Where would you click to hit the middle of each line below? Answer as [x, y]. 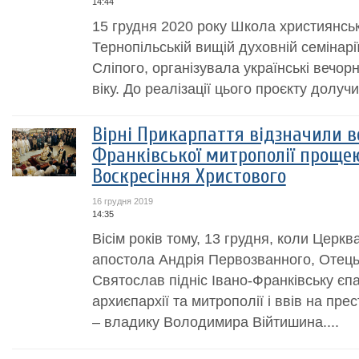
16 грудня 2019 [122, 201]
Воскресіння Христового [189, 176]
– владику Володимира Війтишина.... [215, 322]
